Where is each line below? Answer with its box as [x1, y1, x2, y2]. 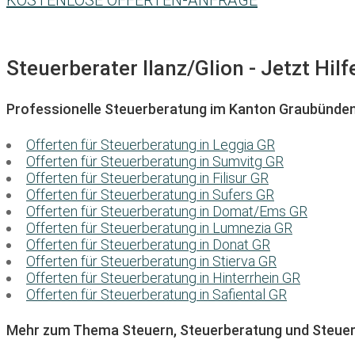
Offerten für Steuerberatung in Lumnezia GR [26, 219, 292, 237]
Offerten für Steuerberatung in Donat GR [26, 236, 270, 254]
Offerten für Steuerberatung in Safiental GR [26, 286, 287, 303]
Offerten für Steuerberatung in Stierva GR [26, 253, 277, 270]
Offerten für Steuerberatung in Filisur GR [26, 170, 269, 187]
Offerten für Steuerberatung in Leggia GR [26, 136, 275, 154]
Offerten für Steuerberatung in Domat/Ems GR [26, 203, 307, 220]
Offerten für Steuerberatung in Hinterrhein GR [26, 269, 300, 287]
